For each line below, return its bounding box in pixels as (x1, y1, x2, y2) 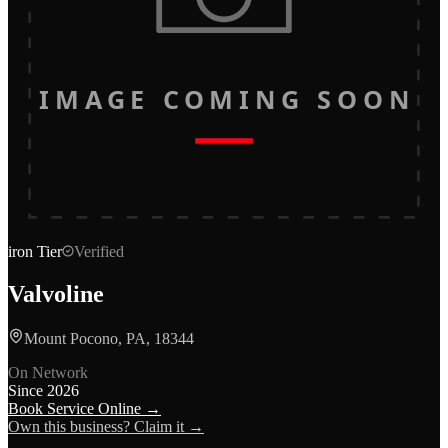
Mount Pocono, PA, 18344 (24, 329, 194, 347)
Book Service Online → (8, 399, 161, 417)
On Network (8, 363, 88, 381)
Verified (74, 243, 124, 260)
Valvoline (8, 280, 104, 307)
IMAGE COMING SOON (39, 82, 409, 117)
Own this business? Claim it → (8, 417, 204, 435)
